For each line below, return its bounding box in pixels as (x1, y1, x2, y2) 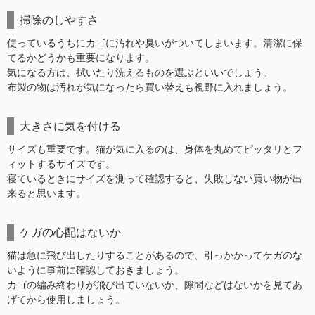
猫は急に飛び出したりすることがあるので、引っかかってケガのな (7, 250, 302, 262)
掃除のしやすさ (20, 14, 98, 27)
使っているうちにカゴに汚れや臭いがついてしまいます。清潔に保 (7, 38, 302, 49)
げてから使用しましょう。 (7, 295, 125, 306)
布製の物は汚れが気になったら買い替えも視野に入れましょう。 (7, 82, 292, 94)
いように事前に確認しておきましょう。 (7, 265, 184, 276)
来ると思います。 (7, 188, 86, 200)
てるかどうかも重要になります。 (7, 53, 155, 64)
